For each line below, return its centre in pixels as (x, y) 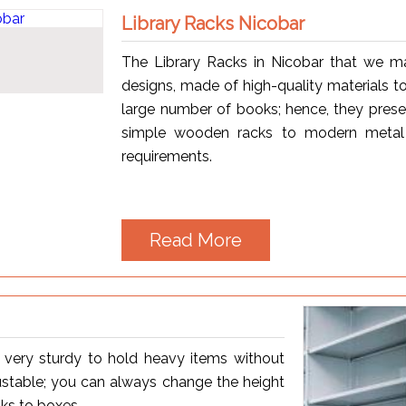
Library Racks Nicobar (213, 23)
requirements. (167, 156)
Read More (196, 240)
